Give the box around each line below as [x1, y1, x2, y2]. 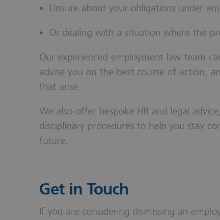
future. [39, 135, 68, 147]
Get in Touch [39, 180, 129, 199]
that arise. [39, 81, 82, 93]
